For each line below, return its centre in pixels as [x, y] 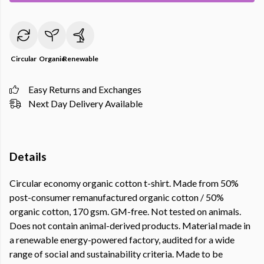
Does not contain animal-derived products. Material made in [130, 226]
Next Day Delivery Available [85, 103]
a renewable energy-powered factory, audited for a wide [122, 240]
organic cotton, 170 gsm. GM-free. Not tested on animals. [125, 212]
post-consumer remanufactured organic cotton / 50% [117, 197]
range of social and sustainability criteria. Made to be [116, 254]
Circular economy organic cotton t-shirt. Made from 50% [124, 183]
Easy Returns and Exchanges [85, 89]
